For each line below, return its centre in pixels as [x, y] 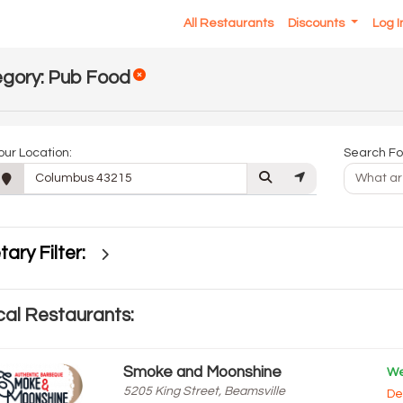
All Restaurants [229, 23]
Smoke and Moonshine [202, 372]
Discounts [318, 23]
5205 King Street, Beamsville [204, 391]
